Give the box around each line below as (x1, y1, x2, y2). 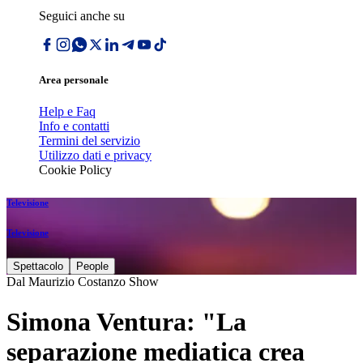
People (76, 260, 109, 273)
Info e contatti (39, 119, 109, 134)
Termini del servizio (39, 134, 140, 148)
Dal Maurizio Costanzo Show (6, 275, 159, 289)
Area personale (39, 74, 109, 87)
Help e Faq (39, 105, 96, 119)
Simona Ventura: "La (6, 306, 246, 336)
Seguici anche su (39, 9, 125, 23)
